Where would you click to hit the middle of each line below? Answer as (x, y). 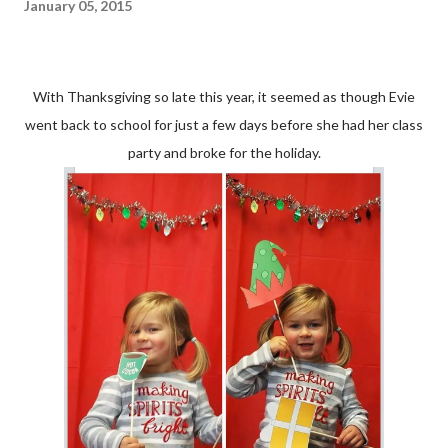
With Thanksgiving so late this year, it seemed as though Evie (40, 96)
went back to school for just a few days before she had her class (224, 124)
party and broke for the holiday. (224, 152)
